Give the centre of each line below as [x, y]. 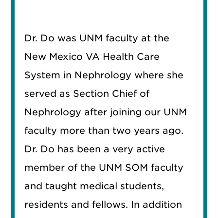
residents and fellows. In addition [103, 204]
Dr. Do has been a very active [95, 149]
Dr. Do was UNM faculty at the [97, 38]
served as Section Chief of [87, 93]
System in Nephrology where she [104, 75]
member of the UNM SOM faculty [104, 167]
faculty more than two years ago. [104, 130]
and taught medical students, [94, 186]
